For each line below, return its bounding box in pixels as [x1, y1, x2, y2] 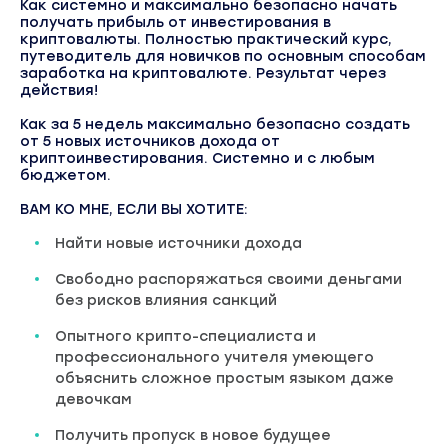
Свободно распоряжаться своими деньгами [55, 270, 402, 288]
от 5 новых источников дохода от [20, 132, 280, 150]
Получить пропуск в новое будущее [55, 426, 331, 444]
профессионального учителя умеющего [55, 348, 374, 366]
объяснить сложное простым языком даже [55, 369, 394, 387]
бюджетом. [20, 166, 111, 184]
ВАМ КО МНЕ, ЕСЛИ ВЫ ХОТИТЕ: [20, 200, 248, 218]
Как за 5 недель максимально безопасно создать [20, 115, 410, 133]
